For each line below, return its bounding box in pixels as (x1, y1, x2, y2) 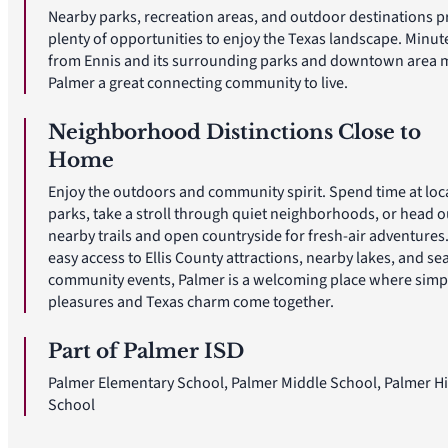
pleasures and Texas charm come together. (48, 291, 334, 313)
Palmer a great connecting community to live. (48, 72, 348, 94)
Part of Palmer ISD (48, 339, 244, 363)
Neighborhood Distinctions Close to (48, 120, 421, 144)
